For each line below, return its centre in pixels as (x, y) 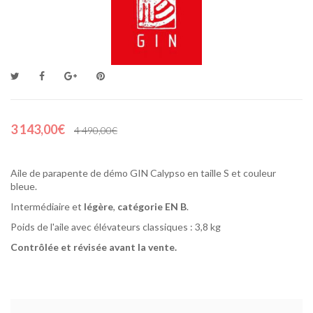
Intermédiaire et (47, 207)
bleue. (24, 187)
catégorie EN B (152, 207)
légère (99, 207)
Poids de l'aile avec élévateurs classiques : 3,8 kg (116, 227)
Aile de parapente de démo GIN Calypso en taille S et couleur (143, 173)
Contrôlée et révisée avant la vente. (94, 247)
